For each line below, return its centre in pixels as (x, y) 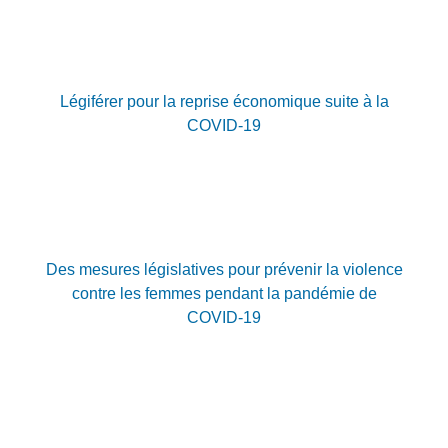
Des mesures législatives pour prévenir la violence (224, 270)
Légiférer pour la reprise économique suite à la (224, 101)
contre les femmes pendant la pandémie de (224, 294)
